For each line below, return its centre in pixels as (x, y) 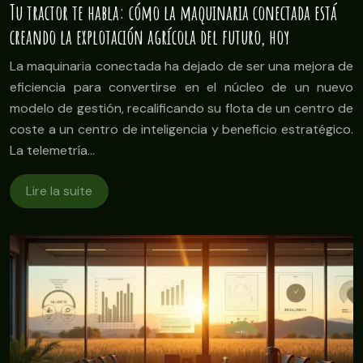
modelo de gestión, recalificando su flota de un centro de (181, 108)
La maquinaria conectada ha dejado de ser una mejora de (181, 66)
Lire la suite (59, 190)
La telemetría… (52, 150)
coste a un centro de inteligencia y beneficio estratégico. (181, 129)
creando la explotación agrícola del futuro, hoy (149, 36)
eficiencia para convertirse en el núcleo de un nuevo (181, 87)
